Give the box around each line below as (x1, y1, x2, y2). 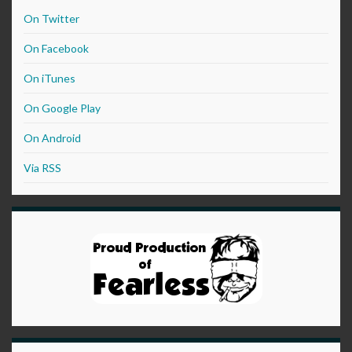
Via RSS (24, 161, 61, 175)
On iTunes (24, 71, 75, 86)
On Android (24, 131, 81, 145)
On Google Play (24, 101, 101, 115)
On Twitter (24, 12, 79, 26)
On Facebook (24, 42, 89, 56)
